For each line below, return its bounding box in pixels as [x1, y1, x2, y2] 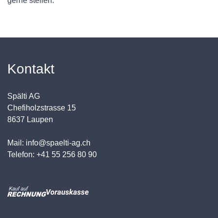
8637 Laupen [7, 115, 53, 124]
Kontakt [7, 61, 54, 77]
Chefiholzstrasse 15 [7, 104, 76, 112]
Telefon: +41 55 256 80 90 [7, 150, 97, 159]
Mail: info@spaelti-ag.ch [7, 139, 91, 147]
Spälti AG [7, 92, 40, 101]
